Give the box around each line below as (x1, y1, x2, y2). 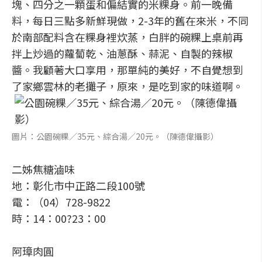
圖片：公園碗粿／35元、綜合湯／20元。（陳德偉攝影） (12, 130, 219, 142)
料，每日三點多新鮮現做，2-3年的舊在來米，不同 (12, 13, 249, 28)
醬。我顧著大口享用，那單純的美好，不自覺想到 (12, 62, 243, 77)
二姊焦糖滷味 (12, 161, 75, 177)
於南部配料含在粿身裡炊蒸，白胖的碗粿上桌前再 (12, 29, 243, 44)
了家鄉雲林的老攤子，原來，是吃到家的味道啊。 (12, 78, 243, 94)
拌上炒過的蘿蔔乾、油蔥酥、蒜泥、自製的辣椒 (12, 46, 233, 61)
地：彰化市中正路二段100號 (12, 178, 145, 193)
